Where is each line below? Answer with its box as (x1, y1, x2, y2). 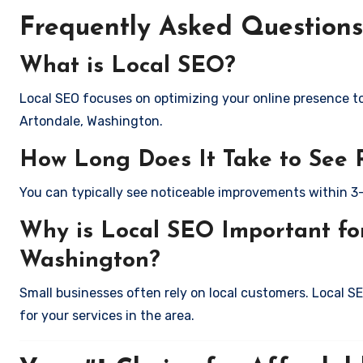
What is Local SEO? (19, 55, 236, 78)
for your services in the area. (19, 308, 194, 323)
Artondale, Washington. (19, 113, 163, 129)
